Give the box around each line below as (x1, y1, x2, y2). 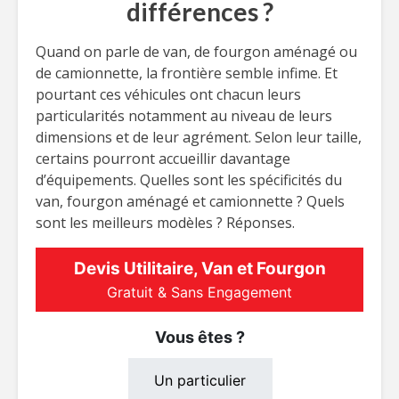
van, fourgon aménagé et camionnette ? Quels (36, 191, 345, 211)
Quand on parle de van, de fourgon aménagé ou (36, 42, 357, 61)
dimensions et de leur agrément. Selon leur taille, (36, 127, 362, 147)
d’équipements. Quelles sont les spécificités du (36, 170, 342, 190)
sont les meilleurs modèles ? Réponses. (36, 213, 295, 232)
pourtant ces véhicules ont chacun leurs (36, 85, 301, 104)
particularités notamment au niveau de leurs (36, 106, 332, 126)
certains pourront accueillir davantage (36, 149, 290, 168)
